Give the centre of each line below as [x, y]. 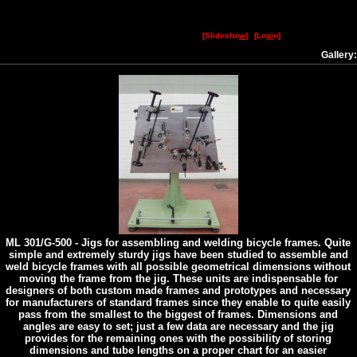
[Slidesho [221, 35]
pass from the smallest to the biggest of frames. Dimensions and [178, 314]
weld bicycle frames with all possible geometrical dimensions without [178, 267]
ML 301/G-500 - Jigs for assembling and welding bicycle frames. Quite [178, 243]
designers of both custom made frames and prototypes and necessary [178, 290]
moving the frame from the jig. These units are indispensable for [178, 279]
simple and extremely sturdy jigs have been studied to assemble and [178, 255]
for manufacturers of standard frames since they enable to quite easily [178, 302]
